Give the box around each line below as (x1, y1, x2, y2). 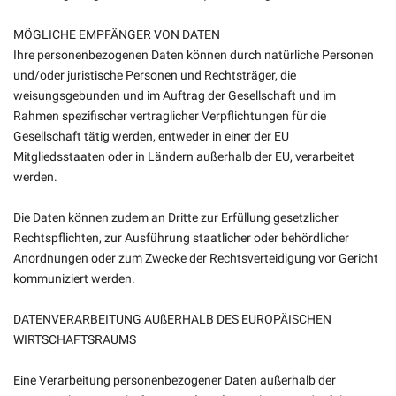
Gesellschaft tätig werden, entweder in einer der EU (13, 129, 289, 143)
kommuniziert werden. (13, 271, 135, 286)
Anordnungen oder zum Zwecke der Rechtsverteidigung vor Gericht (13, 251, 378, 265)
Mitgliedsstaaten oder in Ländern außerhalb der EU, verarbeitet (13, 149, 354, 164)
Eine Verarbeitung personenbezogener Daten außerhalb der (13, 373, 336, 387)
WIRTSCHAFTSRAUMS (13, 332, 136, 346)
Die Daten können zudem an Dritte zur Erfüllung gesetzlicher (13, 210, 339, 225)
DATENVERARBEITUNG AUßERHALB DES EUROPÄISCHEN (13, 312, 331, 326)
